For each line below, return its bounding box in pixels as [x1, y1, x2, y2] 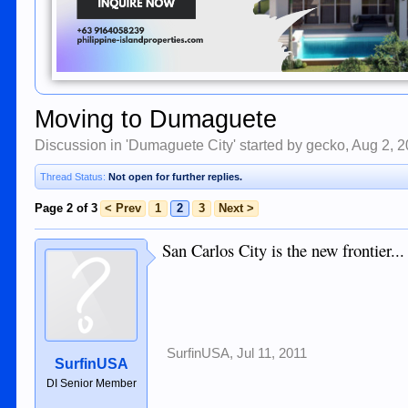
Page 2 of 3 [35, 201, 98, 215]
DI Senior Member [46, 377, 137, 390]
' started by [233, 138, 307, 153]
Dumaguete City [128, 138, 234, 153]
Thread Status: [40, 171, 107, 182]
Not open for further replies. [108, 171, 243, 182]
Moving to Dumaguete [35, 106, 278, 133]
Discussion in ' [35, 138, 129, 153]
